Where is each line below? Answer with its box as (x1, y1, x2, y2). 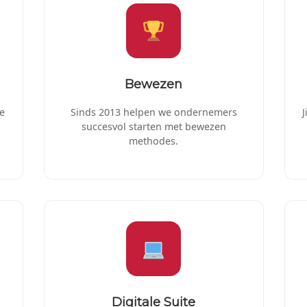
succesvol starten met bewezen (81, 119, 226, 133)
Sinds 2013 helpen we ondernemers (70, 105, 237, 119)
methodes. (128, 134, 178, 147)
